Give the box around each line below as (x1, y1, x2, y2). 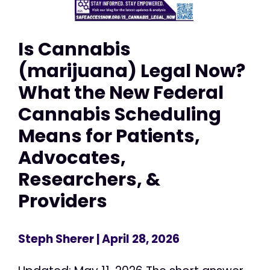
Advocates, (18, 144, 126, 171)
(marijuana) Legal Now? (18, 57, 245, 84)
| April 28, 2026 (94, 231, 180, 248)
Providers (18, 187, 107, 214)
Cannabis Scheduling (18, 101, 221, 127)
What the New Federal (18, 79, 224, 105)
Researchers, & (18, 166, 160, 192)
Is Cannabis (18, 36, 131, 62)
